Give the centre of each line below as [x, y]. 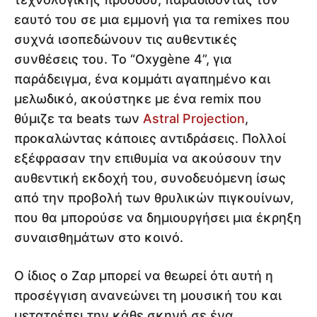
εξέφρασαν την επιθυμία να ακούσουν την [148, 158]
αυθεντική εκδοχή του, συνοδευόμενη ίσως [150, 178]
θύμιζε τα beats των [79, 119]
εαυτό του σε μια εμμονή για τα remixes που [152, 20]
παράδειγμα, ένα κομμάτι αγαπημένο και [142, 79]
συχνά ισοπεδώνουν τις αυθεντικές [126, 40]
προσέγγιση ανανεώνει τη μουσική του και [148, 296]
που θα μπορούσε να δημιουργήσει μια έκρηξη [158, 218]
